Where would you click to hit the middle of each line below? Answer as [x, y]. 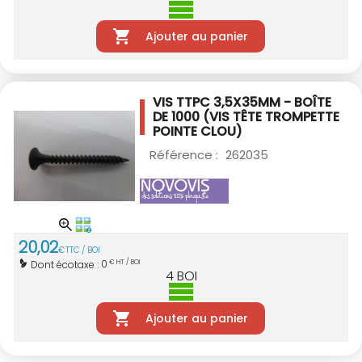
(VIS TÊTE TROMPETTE [271, 117]
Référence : [185, 155]
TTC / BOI [83, 250]
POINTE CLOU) [198, 132]
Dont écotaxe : [66, 264]
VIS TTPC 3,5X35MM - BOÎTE [242, 103]
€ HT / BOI [124, 263]
